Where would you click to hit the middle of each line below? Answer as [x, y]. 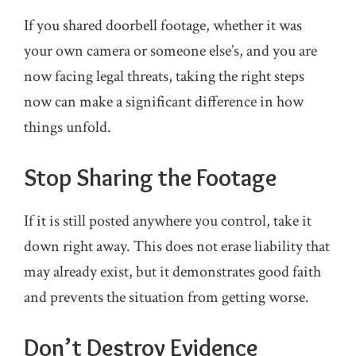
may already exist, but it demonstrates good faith [172, 272]
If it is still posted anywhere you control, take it [168, 221]
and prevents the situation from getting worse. [166, 297]
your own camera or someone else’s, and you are [170, 51]
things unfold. [68, 127]
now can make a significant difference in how [164, 102]
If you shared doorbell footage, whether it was [163, 25]
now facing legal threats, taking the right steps [164, 76]
